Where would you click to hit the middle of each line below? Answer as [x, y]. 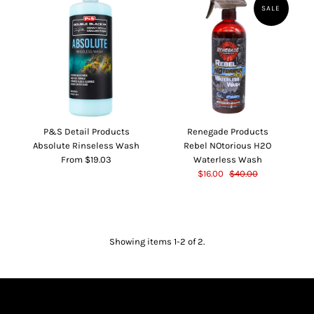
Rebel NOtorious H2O [228, 146]
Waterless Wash [227, 160]
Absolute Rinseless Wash [87, 146]
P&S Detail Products [86, 132]
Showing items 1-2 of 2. [157, 242]
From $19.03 [87, 160]
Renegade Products [227, 132]
